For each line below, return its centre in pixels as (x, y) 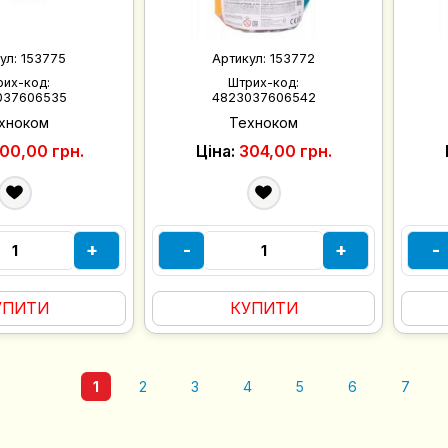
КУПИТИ (263, 307)
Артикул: (241, 59)
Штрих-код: (264, 82)
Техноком (264, 122)
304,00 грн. (285, 150)
